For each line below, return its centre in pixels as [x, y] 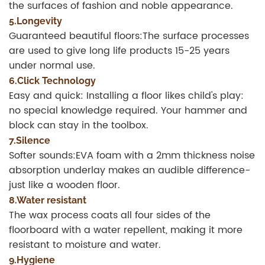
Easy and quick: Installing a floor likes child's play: [126, 96]
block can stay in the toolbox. [79, 126]
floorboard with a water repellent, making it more [126, 230]
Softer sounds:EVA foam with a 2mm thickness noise [132, 156]
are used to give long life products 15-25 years [119, 51]
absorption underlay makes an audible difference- [130, 171]
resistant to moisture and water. [85, 245]
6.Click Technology [52, 81]
